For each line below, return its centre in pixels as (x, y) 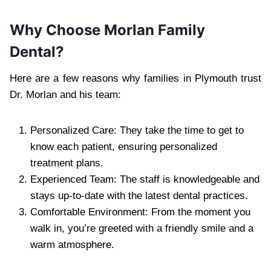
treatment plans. (67, 163)
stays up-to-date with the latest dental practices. (139, 195)
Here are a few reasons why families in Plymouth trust (135, 78)
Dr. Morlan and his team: (65, 94)
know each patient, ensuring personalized (124, 146)
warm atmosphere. (72, 244)
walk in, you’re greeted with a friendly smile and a (142, 228)
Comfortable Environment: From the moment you (140, 212)
